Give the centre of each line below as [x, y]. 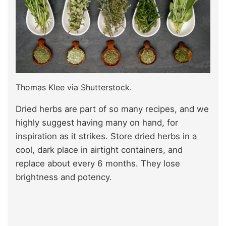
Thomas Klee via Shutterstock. [74, 87]
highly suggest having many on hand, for [97, 122]
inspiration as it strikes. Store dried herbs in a [106, 136]
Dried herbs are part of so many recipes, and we [112, 109]
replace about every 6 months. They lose [98, 163]
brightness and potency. [64, 177]
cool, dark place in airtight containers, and [99, 150]
